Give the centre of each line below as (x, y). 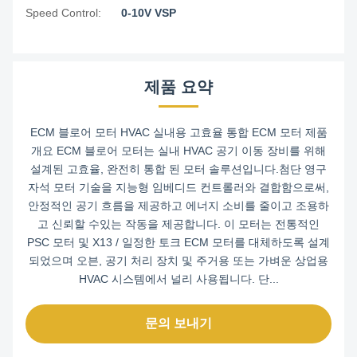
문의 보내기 (178, 323)
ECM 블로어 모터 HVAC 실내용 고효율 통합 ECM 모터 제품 (178, 132)
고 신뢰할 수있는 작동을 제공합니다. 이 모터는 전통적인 (178, 224)
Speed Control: (63, 12)
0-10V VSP (149, 12)
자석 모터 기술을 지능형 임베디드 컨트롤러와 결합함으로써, (178, 187)
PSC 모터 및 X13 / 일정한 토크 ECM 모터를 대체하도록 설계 (178, 242)
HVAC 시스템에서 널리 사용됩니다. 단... (178, 279)
